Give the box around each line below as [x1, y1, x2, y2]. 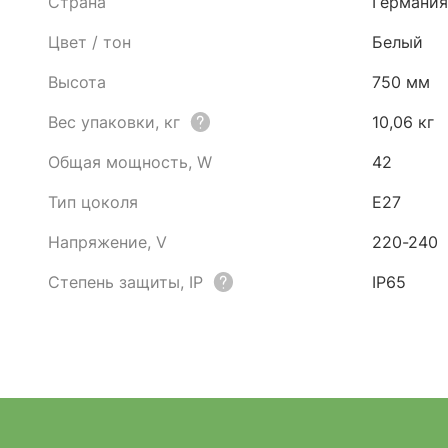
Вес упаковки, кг [48, 112, 180, 132]
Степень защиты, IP [48, 272, 203, 292]
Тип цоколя [48, 192, 138, 212]
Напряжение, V [48, 232, 167, 252]
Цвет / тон [48, 32, 131, 52]
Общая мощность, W [48, 152, 212, 172]
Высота [48, 72, 106, 92]
